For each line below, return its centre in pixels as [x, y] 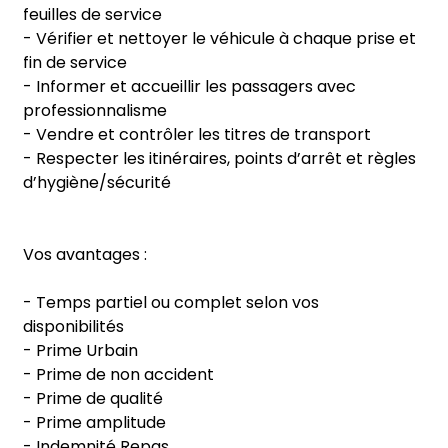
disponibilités [73, 326]
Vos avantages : [85, 254]
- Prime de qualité [93, 398]
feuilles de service [92, 14]
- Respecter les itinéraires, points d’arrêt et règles [219, 158]
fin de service [75, 62]
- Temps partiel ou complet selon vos [171, 302]
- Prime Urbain [80, 350]
